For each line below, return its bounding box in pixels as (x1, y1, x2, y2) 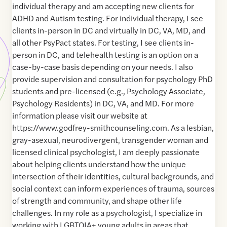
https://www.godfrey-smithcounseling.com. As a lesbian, (12, 122, 214, 134)
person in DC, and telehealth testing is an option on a (12, 49, 198, 61)
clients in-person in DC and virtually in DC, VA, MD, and (12, 24, 205, 36)
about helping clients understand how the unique (12, 158, 186, 170)
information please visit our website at (12, 109, 147, 122)
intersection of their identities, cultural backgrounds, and (12, 170, 214, 182)
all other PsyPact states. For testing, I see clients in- (12, 36, 194, 49)
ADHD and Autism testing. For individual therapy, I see (12, 12, 203, 24)
